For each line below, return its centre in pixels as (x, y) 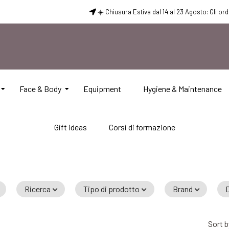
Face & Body (40, 89)
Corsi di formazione (142, 127)
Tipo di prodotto (112, 189)
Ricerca (38, 189)
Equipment (102, 89)
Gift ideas (70, 127)
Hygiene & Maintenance (182, 89)
